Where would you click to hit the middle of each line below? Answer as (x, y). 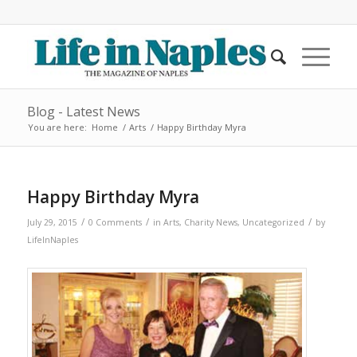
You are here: (57, 127)
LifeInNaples (52, 240)
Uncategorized (273, 222)
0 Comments (115, 222)
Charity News (210, 222)
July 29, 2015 (52, 222)
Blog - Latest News (83, 112)
